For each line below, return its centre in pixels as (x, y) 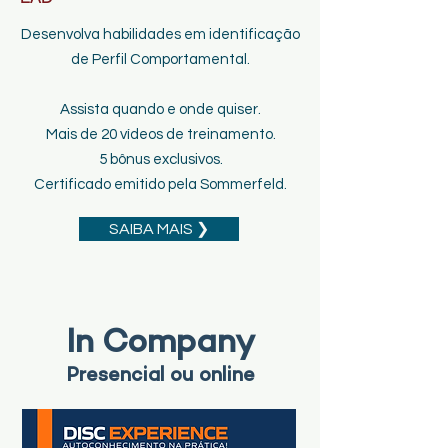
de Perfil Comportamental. (160, 59)
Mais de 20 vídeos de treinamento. (160, 134)
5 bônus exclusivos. (160, 159)
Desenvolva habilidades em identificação (160, 34)
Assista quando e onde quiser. (160, 109)
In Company (160, 344)
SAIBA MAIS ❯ (159, 229)
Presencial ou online (160, 376)
